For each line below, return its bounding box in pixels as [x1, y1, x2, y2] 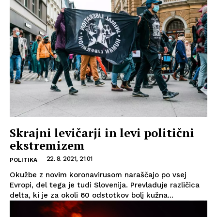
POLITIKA [10, 156, 37, 163]
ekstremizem [10, 137, 85, 153]
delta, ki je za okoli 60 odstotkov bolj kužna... [10, 190, 173, 200]
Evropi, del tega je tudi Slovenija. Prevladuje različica [10, 180, 200, 189]
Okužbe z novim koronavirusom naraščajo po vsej [10, 170, 186, 179]
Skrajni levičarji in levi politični [10, 124, 194, 140]
